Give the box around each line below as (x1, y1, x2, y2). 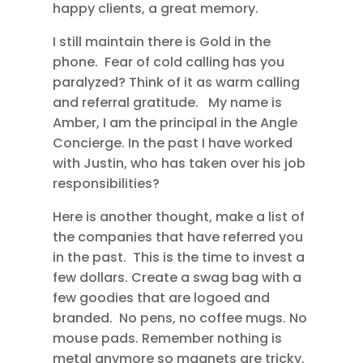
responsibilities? (52, 174, 160, 194)
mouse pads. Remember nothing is (52, 329, 282, 348)
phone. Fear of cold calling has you (52, 53, 284, 72)
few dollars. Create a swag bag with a (52, 268, 301, 288)
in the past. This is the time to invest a (52, 248, 305, 267)
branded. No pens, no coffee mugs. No (52, 309, 307, 328)
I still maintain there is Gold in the (52, 32, 271, 52)
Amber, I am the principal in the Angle (52, 113, 297, 133)
